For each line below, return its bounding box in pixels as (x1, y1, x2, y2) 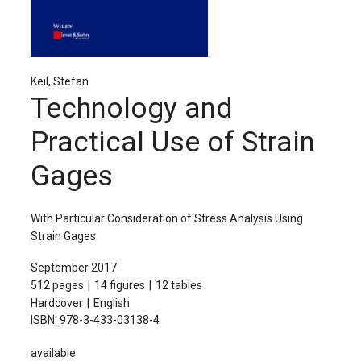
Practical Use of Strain (31, 126, 315, 160)
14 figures (94, 278, 145, 292)
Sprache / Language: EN (193, 34, 315, 47)
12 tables (156, 278, 202, 292)
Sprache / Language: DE (23, 34, 145, 47)
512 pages (31, 278, 84, 292)
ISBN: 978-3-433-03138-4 (31, 313, 160, 326)
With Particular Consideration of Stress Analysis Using (31, 212, 303, 226)
